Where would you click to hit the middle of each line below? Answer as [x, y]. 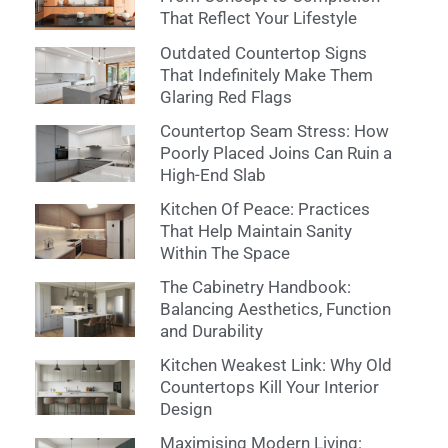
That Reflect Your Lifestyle [258, 18]
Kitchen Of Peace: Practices [264, 209]
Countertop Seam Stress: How [274, 131]
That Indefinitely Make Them [266, 75]
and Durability [211, 331]
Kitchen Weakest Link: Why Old [275, 365]
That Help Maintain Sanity [255, 231]
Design [185, 409]
